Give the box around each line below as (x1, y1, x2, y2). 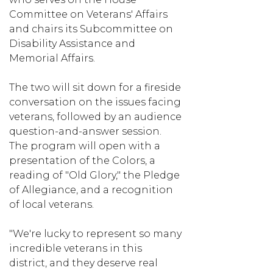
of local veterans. (9, 198, 94, 210)
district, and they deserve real (9, 257, 158, 269)
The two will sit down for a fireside (9, 81, 181, 93)
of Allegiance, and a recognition (9, 183, 173, 196)
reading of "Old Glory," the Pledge (9, 169, 180, 181)
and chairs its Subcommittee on (9, 23, 173, 35)
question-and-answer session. (9, 125, 161, 137)
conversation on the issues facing (9, 96, 181, 108)
